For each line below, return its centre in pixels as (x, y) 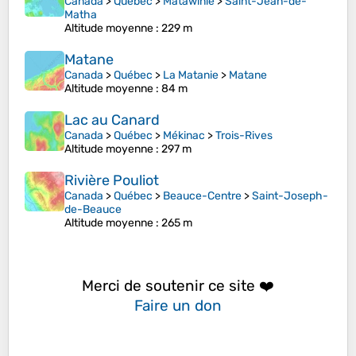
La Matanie (191, 75)
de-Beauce (93, 210)
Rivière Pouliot (112, 181)
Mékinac (184, 136)
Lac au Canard (112, 120)
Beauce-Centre (202, 196)
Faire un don (178, 305)
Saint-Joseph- (290, 196)
